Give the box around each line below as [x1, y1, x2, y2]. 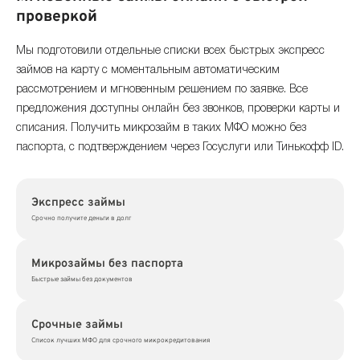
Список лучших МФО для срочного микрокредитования [31, 337, 211, 346]
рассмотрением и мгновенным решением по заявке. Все [16, 84, 308, 95]
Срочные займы [31, 317, 123, 333]
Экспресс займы [31, 195, 125, 211]
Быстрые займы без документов [31, 276, 133, 284]
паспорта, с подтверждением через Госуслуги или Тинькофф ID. [16, 141, 344, 153]
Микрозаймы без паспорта [31, 256, 183, 272]
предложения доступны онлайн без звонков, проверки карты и [16, 103, 340, 114]
